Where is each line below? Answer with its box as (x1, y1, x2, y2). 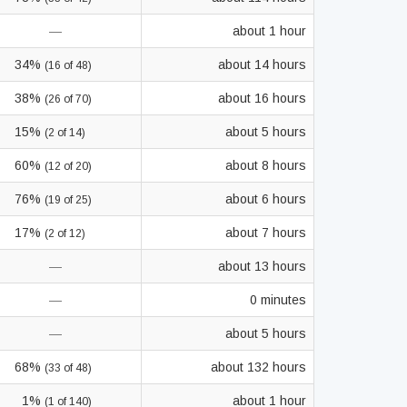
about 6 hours (225, 192, 306, 206)
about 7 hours (225, 225, 306, 240)
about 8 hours (225, 158, 306, 173)
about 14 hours (218, 57, 306, 72)
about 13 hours (218, 259, 306, 273)
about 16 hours (218, 91, 306, 105)
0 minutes (250, 293, 306, 307)
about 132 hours (211, 360, 306, 374)
